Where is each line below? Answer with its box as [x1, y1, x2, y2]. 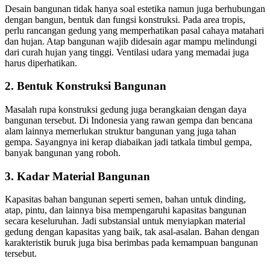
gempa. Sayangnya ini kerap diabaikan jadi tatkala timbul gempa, [5, 136, 252, 147]
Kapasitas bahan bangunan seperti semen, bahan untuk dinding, [5, 194, 246, 205]
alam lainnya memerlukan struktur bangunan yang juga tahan [5, 125, 236, 136]
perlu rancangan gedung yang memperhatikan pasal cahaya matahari [5, 25, 264, 36]
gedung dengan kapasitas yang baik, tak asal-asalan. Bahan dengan [5, 227, 259, 237]
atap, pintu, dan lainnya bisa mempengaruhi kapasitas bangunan [5, 205, 246, 216]
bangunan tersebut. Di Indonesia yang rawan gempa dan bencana [5, 115, 253, 125]
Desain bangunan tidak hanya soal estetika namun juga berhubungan [5, 3, 265, 14]
